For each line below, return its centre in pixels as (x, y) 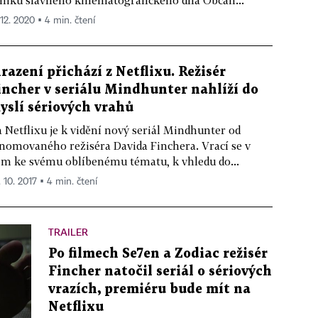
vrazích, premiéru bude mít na (149, 289)
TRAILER (68, 232)
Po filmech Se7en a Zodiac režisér (158, 254)
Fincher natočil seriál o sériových (160, 272)
